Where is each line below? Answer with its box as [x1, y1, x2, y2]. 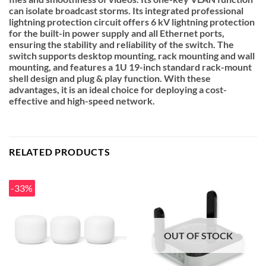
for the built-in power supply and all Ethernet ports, [9, 27, 224, 39]
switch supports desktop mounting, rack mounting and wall [9, 49, 255, 61]
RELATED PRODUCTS [9, 145, 110, 157]
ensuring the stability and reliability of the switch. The [9, 38, 234, 50]
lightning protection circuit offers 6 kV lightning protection [9, 15, 255, 27]
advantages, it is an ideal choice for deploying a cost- [9, 83, 227, 95]
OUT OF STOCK [163, 230, 233, 242]
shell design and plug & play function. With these [9, 72, 211, 84]
